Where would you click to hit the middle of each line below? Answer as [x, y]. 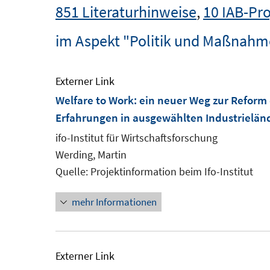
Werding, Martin [91, 155]
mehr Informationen [114, 202]
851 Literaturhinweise [126, 12]
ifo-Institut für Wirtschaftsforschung [137, 138]
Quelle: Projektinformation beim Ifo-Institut [154, 171]
